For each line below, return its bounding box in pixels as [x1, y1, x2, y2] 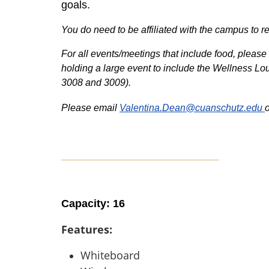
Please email [61, 103, 119, 113]
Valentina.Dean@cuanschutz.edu [119, 103, 262, 113]
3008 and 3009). [61, 77, 131, 88]
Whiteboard [80, 248, 140, 262]
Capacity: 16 [61, 198, 125, 210]
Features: [61, 222, 112, 237]
